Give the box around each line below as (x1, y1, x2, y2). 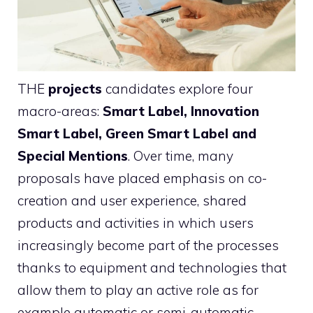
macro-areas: (17, 102, 103, 119)
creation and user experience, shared (17, 191, 247, 209)
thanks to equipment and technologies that (17, 259, 286, 276)
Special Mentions (17, 147, 128, 164)
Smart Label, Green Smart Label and (17, 124, 256, 142)
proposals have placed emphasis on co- (17, 169, 267, 187)
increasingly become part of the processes (17, 236, 279, 254)
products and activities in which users (17, 214, 254, 231)
